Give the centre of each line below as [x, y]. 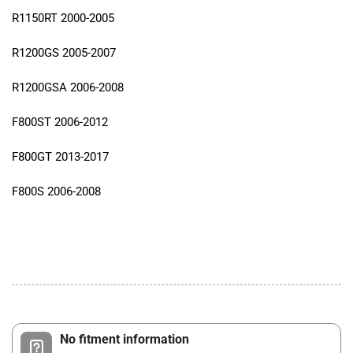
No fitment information [124, 340]
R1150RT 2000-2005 [65, 19]
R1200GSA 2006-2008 [68, 88]
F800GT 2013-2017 [62, 157]
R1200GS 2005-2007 [64, 53]
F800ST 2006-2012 [61, 123]
